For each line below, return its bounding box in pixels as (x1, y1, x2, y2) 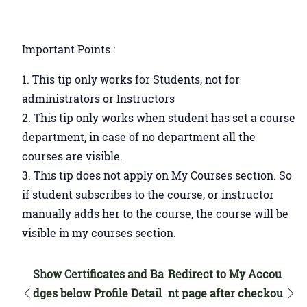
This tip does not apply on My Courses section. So (34, 167, 292, 183)
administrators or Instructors (22, 90, 175, 106)
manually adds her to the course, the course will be (22, 206, 288, 221)
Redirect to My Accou (168, 266, 282, 282)
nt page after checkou (168, 285, 284, 301)
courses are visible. (22, 148, 123, 164)
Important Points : (22, 41, 115, 57)
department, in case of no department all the (22, 129, 256, 145)
